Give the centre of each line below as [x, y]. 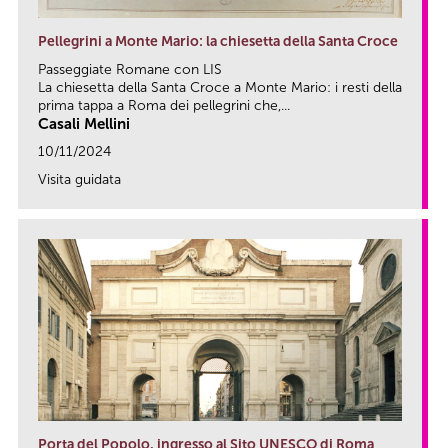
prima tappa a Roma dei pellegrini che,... [164, 106]
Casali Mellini [84, 124]
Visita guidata [79, 180]
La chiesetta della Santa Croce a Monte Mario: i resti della [220, 88]
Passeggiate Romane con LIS [130, 70]
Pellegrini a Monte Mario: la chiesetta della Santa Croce [218, 42]
